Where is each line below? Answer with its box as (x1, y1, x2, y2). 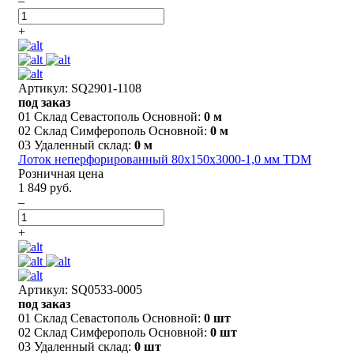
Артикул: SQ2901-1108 (18, 81, 141, 95)
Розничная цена (18, 166, 104, 180)
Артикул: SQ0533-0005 (18, 282, 142, 296)
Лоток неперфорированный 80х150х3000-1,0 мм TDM (18, 152, 311, 166)
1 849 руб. (18, 180, 72, 194)
